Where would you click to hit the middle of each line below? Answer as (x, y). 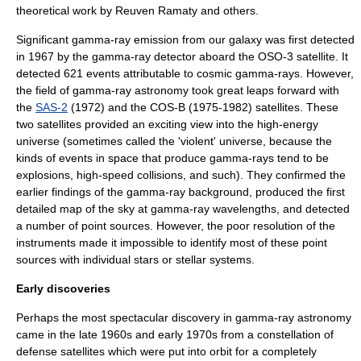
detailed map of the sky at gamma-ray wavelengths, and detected (183, 209)
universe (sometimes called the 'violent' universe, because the (174, 141)
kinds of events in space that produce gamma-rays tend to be (172, 158)
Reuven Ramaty (156, 10)
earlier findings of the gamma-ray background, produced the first (180, 192)
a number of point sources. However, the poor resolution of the (176, 226)
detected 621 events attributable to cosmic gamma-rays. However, (185, 73)
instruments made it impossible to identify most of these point (172, 243)
